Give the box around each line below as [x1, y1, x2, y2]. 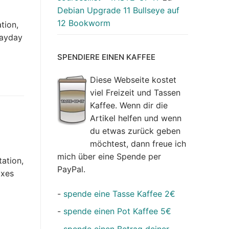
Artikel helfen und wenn [90, 113, 181, 124]
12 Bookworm [57, 17, 110, 28]
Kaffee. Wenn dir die [90, 100, 168, 111]
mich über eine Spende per [57, 151, 161, 162]
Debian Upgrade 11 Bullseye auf [57, 5, 179, 15]
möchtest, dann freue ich [90, 139, 186, 149]
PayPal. [57, 164, 85, 175]
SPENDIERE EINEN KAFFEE [57, 52, 155, 62]
